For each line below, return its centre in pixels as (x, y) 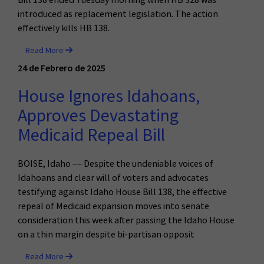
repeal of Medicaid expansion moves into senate (113, 206)
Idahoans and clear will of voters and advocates (113, 178)
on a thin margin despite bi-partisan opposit (106, 234)
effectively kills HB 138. (64, 28)
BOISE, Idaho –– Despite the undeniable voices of (115, 164)
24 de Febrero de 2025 (62, 67)
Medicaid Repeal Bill (91, 135)
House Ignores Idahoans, (109, 96)
